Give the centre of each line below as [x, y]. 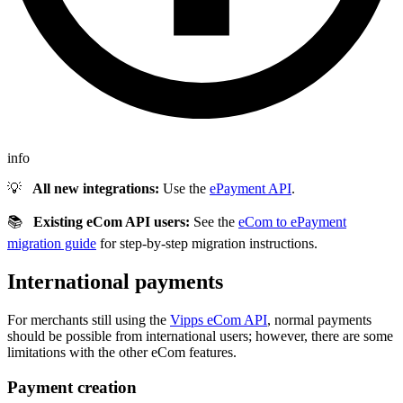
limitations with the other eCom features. [122, 352]
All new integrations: [96, 189]
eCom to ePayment [292, 222]
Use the [184, 189]
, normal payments [319, 319]
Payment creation [72, 387]
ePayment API [251, 189]
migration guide [52, 244]
